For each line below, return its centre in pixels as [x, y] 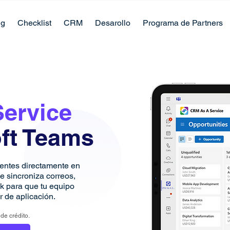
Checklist [34, 23]
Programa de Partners [183, 23]
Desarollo [113, 23]
